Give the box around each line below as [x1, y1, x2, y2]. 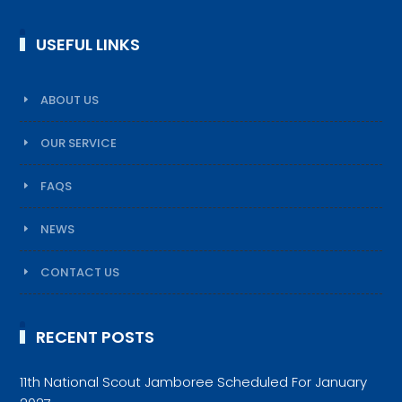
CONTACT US [40, 263, 120, 281]
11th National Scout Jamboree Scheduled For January [20, 371, 368, 391]
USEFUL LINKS [36, 32, 141, 56]
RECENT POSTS [36, 325, 155, 348]
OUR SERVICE [40, 134, 118, 152]
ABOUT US [40, 91, 100, 109]
